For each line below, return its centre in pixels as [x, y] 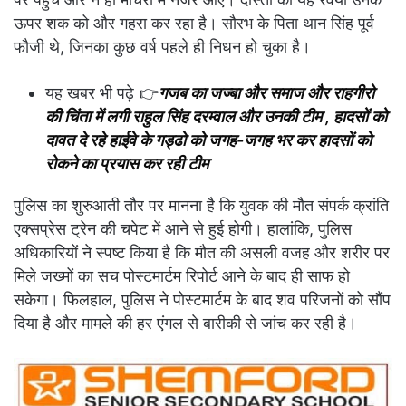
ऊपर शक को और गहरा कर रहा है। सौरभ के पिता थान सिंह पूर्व [194, 24]
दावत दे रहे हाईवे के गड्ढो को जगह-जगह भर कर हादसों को [208, 140]
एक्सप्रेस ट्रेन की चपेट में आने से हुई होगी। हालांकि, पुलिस [183, 229]
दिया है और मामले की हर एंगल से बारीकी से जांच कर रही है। [185, 324]
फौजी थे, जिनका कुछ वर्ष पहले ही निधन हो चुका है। [162, 47]
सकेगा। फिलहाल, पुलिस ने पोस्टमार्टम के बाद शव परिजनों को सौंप [202, 300]
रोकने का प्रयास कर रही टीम [127, 164]
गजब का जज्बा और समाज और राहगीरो [266, 93]
